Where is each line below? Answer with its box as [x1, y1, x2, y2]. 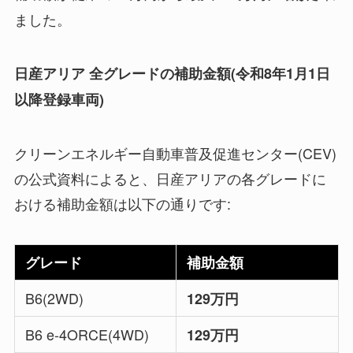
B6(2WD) [25, 287, 84, 308]
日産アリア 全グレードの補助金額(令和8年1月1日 [13, 63, 330, 84]
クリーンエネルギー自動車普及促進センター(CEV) [13, 142, 336, 163]
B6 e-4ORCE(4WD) [25, 323, 150, 344]
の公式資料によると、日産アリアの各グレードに [13, 167, 326, 188]
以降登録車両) [13, 89, 104, 110]
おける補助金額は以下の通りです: [13, 192, 231, 214]
